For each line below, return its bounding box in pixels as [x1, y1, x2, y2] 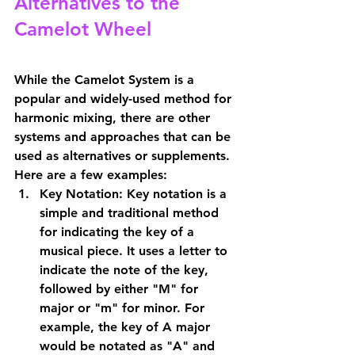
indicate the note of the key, [40, 262, 212, 277]
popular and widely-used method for [14, 91, 235, 106]
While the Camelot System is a [14, 72, 198, 87]
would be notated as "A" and [40, 338, 219, 353]
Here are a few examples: [14, 167, 167, 182]
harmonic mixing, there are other [14, 110, 214, 125]
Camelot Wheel [14, 17, 151, 40]
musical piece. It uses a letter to [40, 243, 231, 258]
